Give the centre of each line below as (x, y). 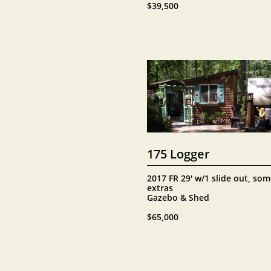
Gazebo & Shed (178, 198)
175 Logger (178, 154)
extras (160, 188)
